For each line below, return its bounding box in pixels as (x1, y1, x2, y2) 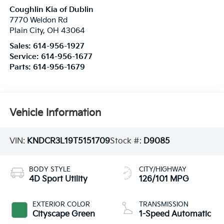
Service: (9, 52, 41, 61)
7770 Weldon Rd (9, 16, 67, 25)
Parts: (9, 63, 33, 72)
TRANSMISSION (139, 200, 188, 208)
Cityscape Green (32, 209, 95, 219)
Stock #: (109, 136, 143, 146)
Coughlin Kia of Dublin (9, 5, 93, 14)
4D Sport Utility (28, 174, 87, 184)
